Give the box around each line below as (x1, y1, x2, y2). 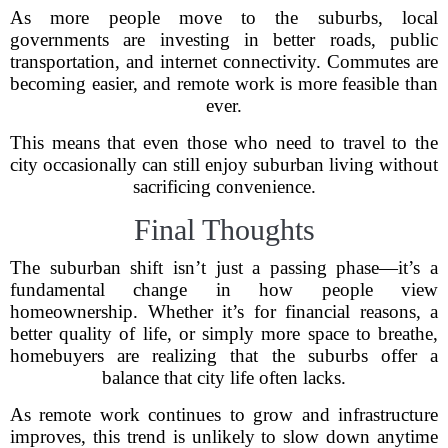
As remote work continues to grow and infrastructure (10, 404, 438, 425)
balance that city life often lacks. (102, 367, 346, 388)
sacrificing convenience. (132, 176, 316, 197)
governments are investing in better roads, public (10, 29, 438, 50)
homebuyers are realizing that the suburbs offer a (10, 345, 438, 366)
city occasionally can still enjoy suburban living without (10, 154, 438, 175)
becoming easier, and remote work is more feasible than (10, 73, 438, 94)
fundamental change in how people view (10, 279, 438, 300)
